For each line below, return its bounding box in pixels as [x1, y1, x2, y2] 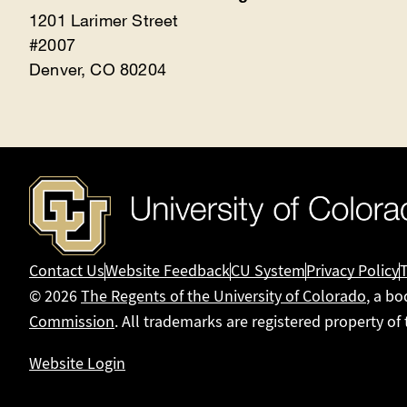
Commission [29, 312, 115, 333]
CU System [231, 261, 306, 283]
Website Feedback [105, 261, 231, 283]
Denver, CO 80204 [29, 59, 166, 80]
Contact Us [29, 261, 105, 283]
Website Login [29, 353, 126, 375]
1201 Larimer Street [29, 10, 179, 31]
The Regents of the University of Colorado [81, 286, 367, 308]
